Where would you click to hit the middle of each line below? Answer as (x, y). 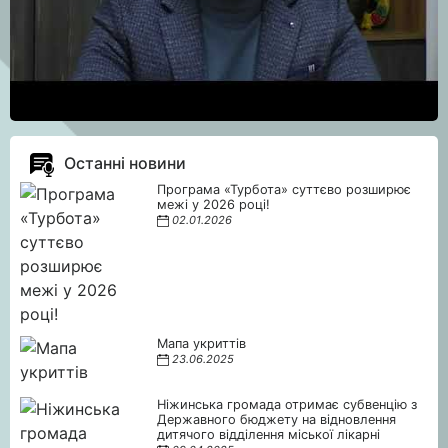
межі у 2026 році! (214, 204)
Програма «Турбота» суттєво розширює (284, 189)
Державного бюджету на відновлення (277, 419)
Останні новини (125, 163)
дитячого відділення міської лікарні (269, 434)
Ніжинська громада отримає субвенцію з (287, 404)
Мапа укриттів (202, 343)
